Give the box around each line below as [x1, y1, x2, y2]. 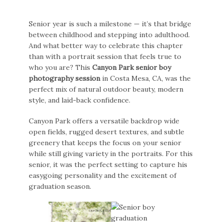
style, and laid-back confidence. [29, 96, 131, 105]
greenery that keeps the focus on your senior [29, 138, 182, 148]
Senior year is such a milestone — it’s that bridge [29, 19, 192, 29]
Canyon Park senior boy [92, 63, 171, 72]
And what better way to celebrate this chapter [29, 41, 183, 51]
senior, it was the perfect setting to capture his [29, 160, 188, 169]
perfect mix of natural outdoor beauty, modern [29, 85, 184, 94]
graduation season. [29, 182, 92, 191]
